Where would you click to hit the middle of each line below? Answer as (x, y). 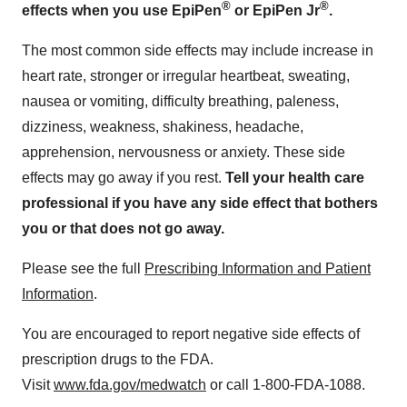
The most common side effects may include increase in (198, 50)
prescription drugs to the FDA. (118, 359)
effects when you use (97, 10)
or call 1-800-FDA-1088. (286, 384)
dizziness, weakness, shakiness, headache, (163, 126)
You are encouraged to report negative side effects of (191, 333)
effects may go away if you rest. (122, 177)
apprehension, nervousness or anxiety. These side (184, 152)
